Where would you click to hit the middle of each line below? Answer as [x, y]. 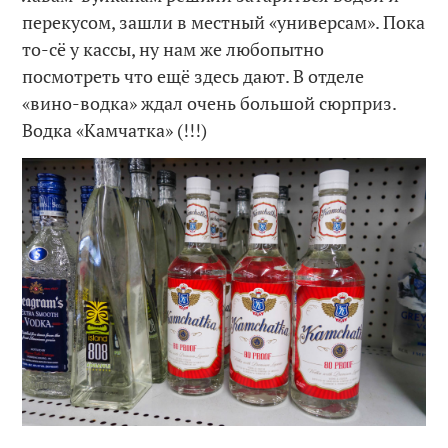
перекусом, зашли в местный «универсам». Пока [224, 22]
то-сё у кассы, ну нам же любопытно [173, 49]
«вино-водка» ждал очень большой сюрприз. [209, 103]
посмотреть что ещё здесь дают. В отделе [193, 76]
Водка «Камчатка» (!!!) [115, 130]
